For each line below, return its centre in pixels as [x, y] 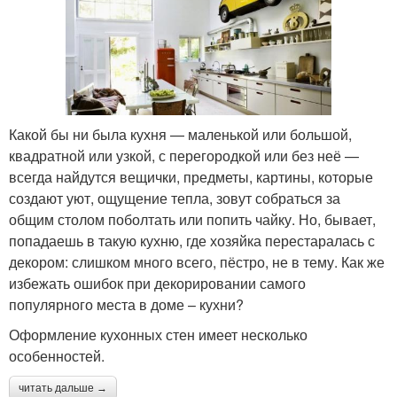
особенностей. [57, 355]
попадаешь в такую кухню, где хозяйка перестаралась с [192, 240]
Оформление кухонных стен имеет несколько [158, 334]
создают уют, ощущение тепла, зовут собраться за [175, 198]
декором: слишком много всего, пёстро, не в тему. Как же [197, 261]
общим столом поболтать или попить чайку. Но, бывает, [192, 219]
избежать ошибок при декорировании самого [157, 283]
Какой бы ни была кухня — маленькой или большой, [180, 134]
